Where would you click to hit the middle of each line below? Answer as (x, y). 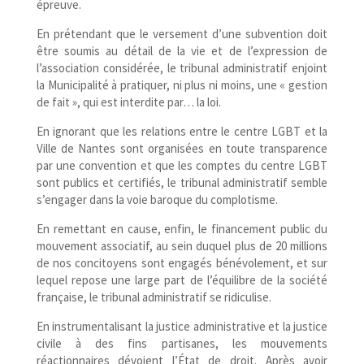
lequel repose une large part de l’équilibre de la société (182, 279)
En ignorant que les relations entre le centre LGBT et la (182, 131)
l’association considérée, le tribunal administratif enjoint (182, 67)
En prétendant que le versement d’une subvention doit (182, 33)
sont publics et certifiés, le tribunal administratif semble (182, 182)
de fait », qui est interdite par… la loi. (128, 102)
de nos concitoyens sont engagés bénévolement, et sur (182, 262)
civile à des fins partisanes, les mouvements (182, 343)
